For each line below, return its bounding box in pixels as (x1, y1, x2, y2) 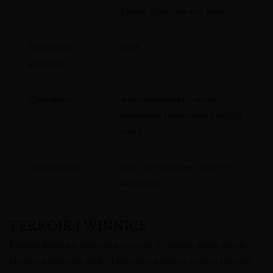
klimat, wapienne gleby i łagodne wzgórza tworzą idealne (9, 255, 253, 266)
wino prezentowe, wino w (121, 161, 229, 172)
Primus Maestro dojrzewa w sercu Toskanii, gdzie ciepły (9, 239, 247, 250)
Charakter (28, 94, 71, 105)
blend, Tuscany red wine (121, 6, 227, 17)
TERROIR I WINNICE (9, 219, 147, 234)
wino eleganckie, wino (121, 94, 216, 105)
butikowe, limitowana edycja (121, 110, 243, 121)
